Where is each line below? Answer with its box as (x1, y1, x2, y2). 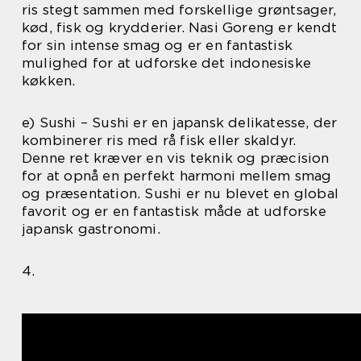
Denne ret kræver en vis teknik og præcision (22, 149, 330, 166)
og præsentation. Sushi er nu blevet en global (22, 185, 339, 201)
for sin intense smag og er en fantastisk (22, 36, 293, 53)
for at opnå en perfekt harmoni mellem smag (22, 167, 332, 184)
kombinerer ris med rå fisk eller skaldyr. (22, 131, 297, 148)
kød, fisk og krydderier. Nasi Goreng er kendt (22, 19, 338, 35)
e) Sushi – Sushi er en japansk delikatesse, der (22, 114, 338, 131)
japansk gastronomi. (22, 220, 160, 237)
